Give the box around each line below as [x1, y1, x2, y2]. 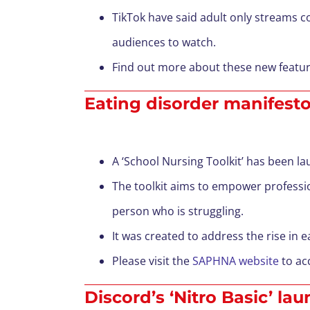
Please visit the [111, 253, 192, 269]
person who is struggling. [111, 203, 244, 219]
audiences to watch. [111, 35, 216, 51]
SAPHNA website [192, 253, 279, 269]
